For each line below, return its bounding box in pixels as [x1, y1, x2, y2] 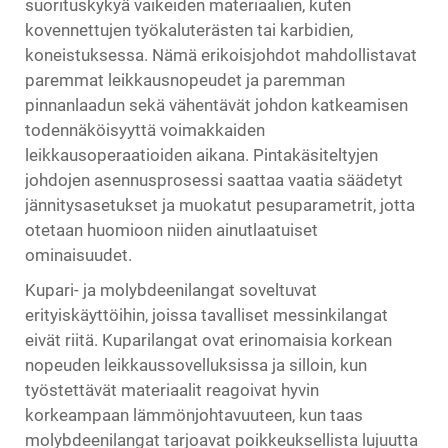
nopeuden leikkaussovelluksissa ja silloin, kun [25, 355, 367, 375]
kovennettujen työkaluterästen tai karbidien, [25, 20, 353, 40]
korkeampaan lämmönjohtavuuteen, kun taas [25, 405, 363, 425]
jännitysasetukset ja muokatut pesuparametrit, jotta [25, 195, 415, 215]
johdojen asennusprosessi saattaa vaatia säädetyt [25, 170, 403, 190]
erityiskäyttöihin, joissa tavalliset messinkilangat [25, 305, 388, 325]
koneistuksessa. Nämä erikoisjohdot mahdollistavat [25, 45, 417, 65]
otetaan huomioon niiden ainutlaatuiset [25, 220, 318, 240]
